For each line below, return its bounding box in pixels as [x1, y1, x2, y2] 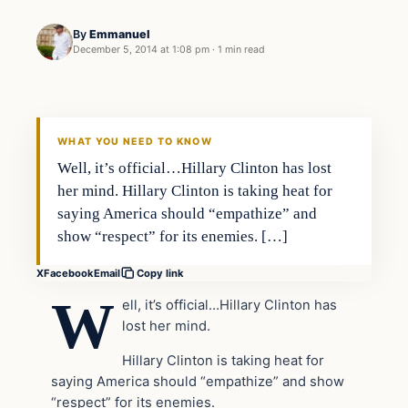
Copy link [137, 267, 184, 280]
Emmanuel [89, 27, 150, 42]
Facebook [44, 266, 94, 280]
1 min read [218, 44, 265, 56]
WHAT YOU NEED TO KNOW [57, 136, 212, 148]
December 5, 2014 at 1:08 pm [73, 44, 209, 56]
